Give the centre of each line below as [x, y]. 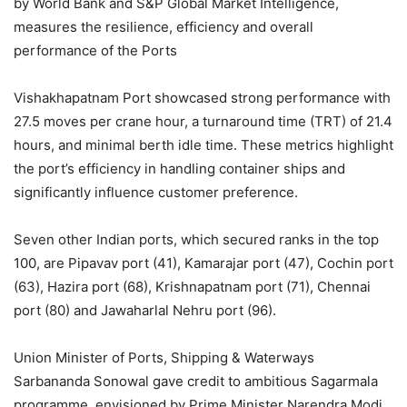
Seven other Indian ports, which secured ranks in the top [196, 240]
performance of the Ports [95, 51]
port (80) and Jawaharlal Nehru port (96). [145, 311]
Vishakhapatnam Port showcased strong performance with [202, 98]
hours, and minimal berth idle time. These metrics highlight [203, 145]
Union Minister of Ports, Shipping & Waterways [164, 358]
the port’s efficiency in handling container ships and [179, 169]
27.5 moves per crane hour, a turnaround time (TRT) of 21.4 [203, 122]
